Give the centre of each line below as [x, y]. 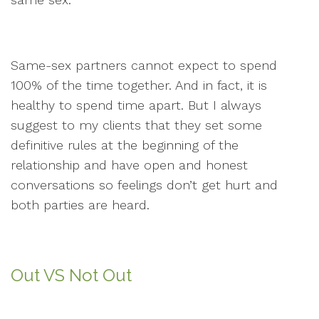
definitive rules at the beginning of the [125, 145]
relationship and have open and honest [129, 165]
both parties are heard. [80, 205]
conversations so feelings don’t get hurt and [144, 185]
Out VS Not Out [71, 275]
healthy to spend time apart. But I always [136, 105]
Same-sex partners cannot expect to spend [144, 65]
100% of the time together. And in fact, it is [139, 85]
